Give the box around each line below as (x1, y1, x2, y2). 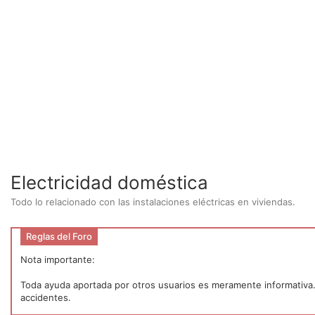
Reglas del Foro (26, 231, 92, 242)
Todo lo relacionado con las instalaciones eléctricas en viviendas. (11, 196, 295, 207)
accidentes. (20, 292, 71, 303)
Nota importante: (20, 254, 95, 265)
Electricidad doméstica (11, 172, 208, 193)
